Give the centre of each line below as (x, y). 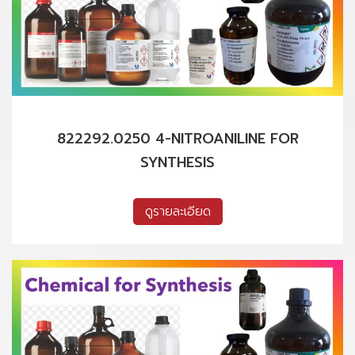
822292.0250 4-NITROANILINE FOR (177, 138)
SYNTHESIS (177, 162)
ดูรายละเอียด (177, 211)
